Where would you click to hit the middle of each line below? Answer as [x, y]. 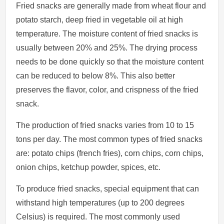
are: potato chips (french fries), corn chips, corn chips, [110, 153]
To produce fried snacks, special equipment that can [108, 188]
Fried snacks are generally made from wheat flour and [111, 5]
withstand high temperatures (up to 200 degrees [100, 202]
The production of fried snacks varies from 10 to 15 [105, 125]
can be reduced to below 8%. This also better [96, 75]
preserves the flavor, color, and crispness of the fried [107, 89]
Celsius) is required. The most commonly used [98, 216]
